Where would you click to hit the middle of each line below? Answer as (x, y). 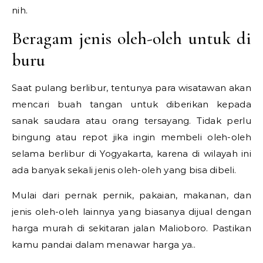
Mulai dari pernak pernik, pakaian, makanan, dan (131, 195)
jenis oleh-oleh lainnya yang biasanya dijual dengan (131, 211)
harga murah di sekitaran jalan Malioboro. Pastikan (131, 228)
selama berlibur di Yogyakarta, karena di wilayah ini (131, 153)
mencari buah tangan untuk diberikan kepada (131, 104)
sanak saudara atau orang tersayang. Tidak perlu (131, 120)
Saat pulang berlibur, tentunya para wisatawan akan (131, 87)
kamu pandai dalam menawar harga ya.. (104, 244)
